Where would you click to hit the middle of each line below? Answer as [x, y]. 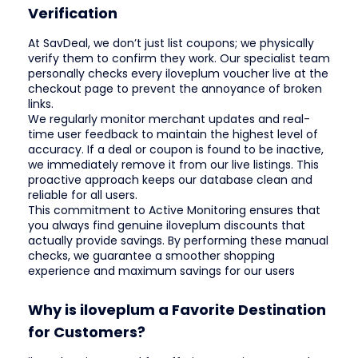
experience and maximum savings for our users [161, 270]
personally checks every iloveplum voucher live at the [178, 73]
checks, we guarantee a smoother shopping [151, 255]
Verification [73, 13]
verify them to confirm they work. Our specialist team [179, 58]
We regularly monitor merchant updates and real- [169, 119]
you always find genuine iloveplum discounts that [167, 225]
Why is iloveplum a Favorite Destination [177, 309]
